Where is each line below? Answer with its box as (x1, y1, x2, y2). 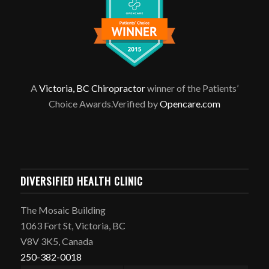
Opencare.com (159, 98, 220, 110)
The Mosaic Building (20, 204, 106, 216)
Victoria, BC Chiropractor (38, 82, 145, 94)
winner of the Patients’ (145, 82, 238, 94)
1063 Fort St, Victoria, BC (20, 220, 125, 232)
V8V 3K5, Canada (20, 235, 93, 247)
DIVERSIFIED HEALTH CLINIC (20, 173, 143, 189)
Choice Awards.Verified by (48, 98, 160, 110)
